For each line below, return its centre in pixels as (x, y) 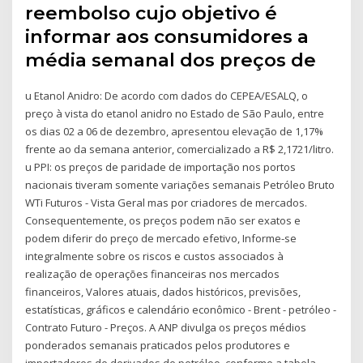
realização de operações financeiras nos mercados (153, 273)
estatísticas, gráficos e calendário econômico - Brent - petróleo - (181, 309)
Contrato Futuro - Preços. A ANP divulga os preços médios (166, 327)
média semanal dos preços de (173, 60)
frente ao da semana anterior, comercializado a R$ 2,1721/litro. (180, 149)
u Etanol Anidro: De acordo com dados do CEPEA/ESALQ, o (167, 95)
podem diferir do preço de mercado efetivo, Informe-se (161, 238)
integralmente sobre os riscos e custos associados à (155, 256)
